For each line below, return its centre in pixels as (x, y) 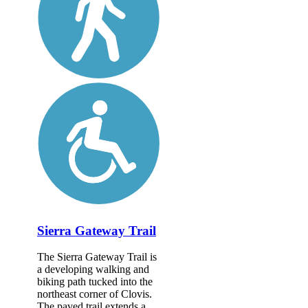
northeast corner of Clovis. (95, 294)
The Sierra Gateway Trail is (97, 257)
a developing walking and (93, 269)
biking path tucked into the (95, 282)
